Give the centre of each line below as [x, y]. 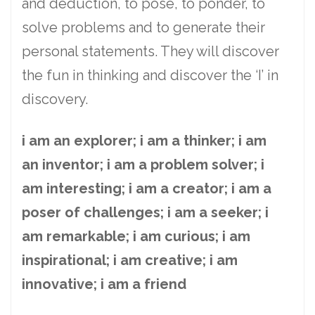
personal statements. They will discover [150, 52]
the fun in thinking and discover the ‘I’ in [150, 76]
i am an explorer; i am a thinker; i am [144, 141]
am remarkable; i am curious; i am [136, 237]
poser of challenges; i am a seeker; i [145, 213]
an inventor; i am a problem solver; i [143, 165]
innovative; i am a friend [104, 284]
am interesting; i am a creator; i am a [147, 189]
